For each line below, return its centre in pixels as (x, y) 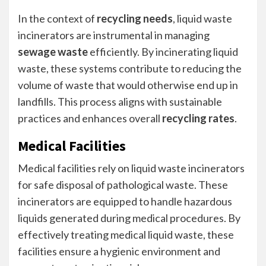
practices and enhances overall (90, 118)
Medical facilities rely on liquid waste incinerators (131, 168)
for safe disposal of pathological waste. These (123, 185)
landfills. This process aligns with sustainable (120, 102)
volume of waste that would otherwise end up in (128, 85)
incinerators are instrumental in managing (114, 35)
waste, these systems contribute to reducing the (130, 68)
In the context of (57, 18)
